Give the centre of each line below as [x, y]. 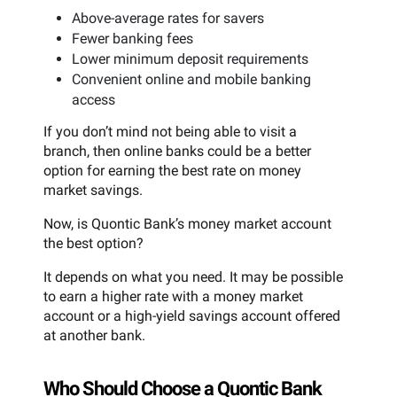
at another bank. [94, 336]
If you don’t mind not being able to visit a [170, 132]
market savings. [93, 191]
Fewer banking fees [132, 39]
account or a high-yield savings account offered [192, 316]
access [93, 100]
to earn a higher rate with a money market [173, 297]
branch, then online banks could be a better [177, 152]
